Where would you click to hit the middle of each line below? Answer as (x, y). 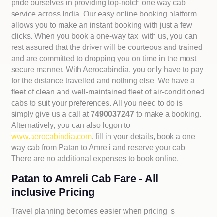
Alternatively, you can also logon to (71, 125)
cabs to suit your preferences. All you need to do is (97, 103)
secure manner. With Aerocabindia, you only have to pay (108, 70)
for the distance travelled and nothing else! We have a (103, 81)
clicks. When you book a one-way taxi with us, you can (104, 36)
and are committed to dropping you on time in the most (104, 58)
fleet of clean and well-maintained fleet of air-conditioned (108, 92)
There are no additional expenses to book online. (95, 159)
